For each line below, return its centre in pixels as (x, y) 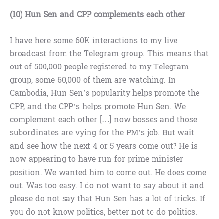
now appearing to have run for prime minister (97, 159)
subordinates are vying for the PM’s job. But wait (102, 133)
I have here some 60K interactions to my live (94, 41)
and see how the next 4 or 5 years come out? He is (104, 146)
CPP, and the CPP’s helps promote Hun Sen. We (98, 107)
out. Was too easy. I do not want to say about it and (107, 186)
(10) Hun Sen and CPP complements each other (98, 15)
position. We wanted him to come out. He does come (108, 173)
